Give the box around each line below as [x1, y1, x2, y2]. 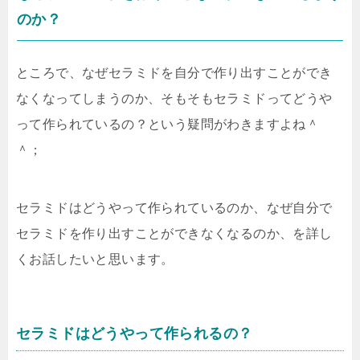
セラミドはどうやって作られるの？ [16, 325, 253, 342]
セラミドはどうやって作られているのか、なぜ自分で [16, 201, 333, 215]
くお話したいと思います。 [16, 252, 174, 267]
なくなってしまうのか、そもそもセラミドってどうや [16, 92, 333, 106]
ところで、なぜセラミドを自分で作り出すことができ [16, 66, 333, 80]
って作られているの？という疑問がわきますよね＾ [16, 117, 320, 132]
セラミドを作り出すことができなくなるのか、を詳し [16, 227, 333, 241]
